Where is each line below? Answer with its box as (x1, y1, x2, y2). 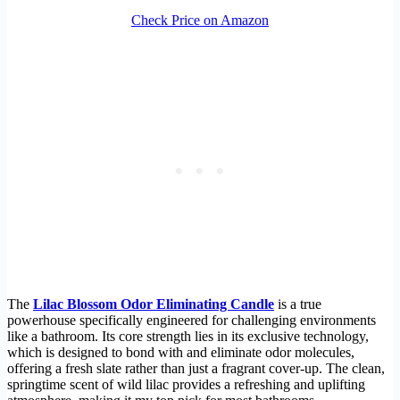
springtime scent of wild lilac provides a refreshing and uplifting (7, 376, 365, 392)
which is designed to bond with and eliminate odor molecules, (7, 344, 354, 360)
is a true (274, 296, 321, 312)
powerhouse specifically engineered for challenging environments (7, 312, 376, 328)
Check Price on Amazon (131, 12, 269, 28)
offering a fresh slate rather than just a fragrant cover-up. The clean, (7, 360, 385, 376)
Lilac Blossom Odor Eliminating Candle (33, 296, 274, 312)
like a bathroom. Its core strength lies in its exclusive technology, (7, 328, 369, 344)
